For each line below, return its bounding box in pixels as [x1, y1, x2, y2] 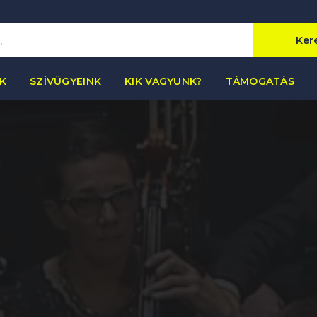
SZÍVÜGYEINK [30, 75, 102, 88]
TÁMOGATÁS [225, 75, 295, 88]
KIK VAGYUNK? [125, 75, 202, 88]
